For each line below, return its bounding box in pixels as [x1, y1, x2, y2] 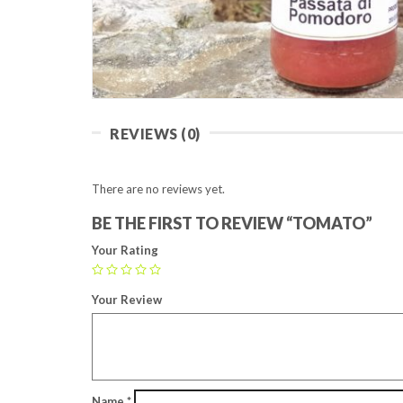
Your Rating [92, 243, 158, 257]
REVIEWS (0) [110, 125, 201, 142]
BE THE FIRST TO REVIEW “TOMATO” [92, 213, 372, 233]
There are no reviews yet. [92, 182, 225, 196]
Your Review [92, 292, 162, 307]
